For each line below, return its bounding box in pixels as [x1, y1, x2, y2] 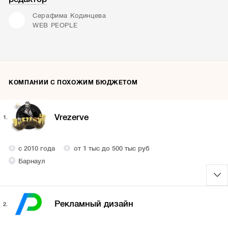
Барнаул [18, 157, 45, 165]
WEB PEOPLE [32, 21, 78, 29]
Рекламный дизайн [54, 199, 133, 209]
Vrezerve [54, 112, 89, 122]
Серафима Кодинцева [32, 11, 106, 19]
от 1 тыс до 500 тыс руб [73, 144, 150, 152]
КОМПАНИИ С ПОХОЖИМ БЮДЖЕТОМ [9, 78, 138, 86]
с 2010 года [18, 144, 55, 152]
